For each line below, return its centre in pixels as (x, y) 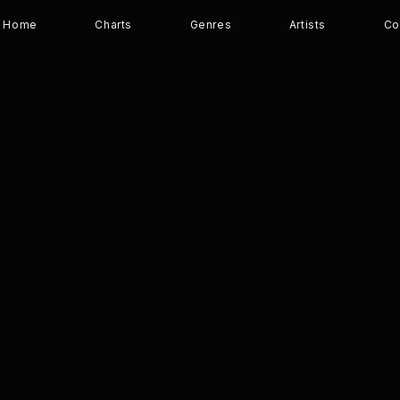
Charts (113, 25)
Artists (308, 25)
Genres (211, 25)
